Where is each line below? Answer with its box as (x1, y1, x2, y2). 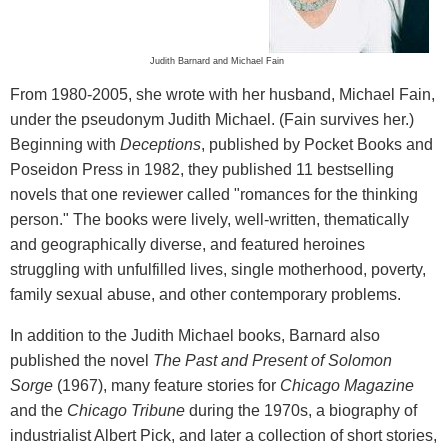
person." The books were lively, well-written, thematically (10, 210, 409, 228)
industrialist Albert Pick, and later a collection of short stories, (10, 426, 437, 444)
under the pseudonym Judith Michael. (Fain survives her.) (10, 110, 414, 128)
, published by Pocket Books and (201, 135, 433, 153)
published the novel (10, 351, 153, 369)
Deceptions (120, 135, 201, 153)
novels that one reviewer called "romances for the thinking (10, 185, 418, 203)
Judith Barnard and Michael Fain (150, 55, 284, 66)
